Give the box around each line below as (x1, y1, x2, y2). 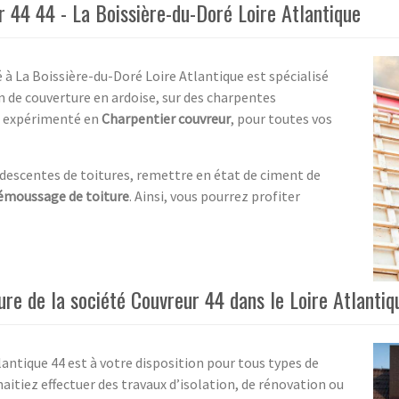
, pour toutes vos (231, 109, 332, 127)
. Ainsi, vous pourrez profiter (129, 186, 300, 205)
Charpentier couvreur (102, 109, 231, 127)
